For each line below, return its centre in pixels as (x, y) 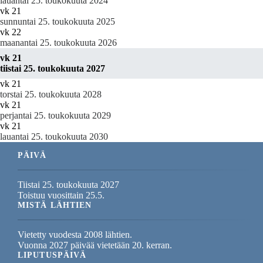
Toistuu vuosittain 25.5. (61, 195)
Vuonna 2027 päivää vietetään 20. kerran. (95, 245)
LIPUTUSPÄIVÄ (52, 255)
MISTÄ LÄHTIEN (55, 205)
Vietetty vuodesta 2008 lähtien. (75, 235)
